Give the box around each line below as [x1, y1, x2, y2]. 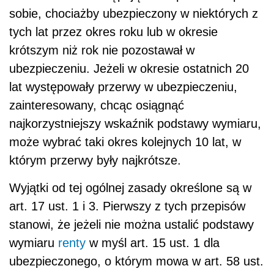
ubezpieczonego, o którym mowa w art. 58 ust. [9, 254, 264, 268]
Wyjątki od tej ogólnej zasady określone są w [9, 181, 251, 195]
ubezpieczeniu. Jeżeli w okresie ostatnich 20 [9, 62, 249, 76]
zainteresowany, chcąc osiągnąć [9, 98, 184, 113]
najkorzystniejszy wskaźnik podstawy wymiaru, [9, 117, 261, 131]
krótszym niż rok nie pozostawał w [9, 43, 194, 57]
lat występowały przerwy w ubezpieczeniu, [9, 80, 237, 94]
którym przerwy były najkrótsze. [9, 154, 181, 168]
